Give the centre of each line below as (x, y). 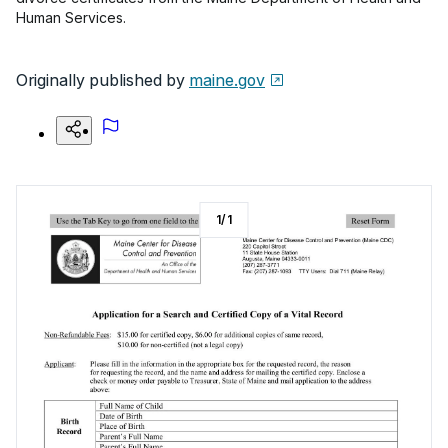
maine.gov (227, 80)
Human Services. (71, 17)
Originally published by (100, 80)
